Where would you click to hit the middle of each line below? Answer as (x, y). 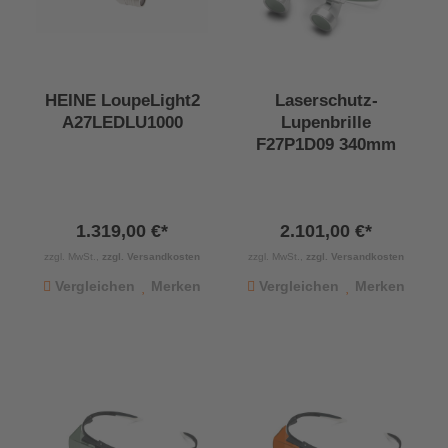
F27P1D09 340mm (326, 145)
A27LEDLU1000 (122, 123)
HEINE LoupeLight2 (122, 101)
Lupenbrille (326, 123)
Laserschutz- (326, 101)
